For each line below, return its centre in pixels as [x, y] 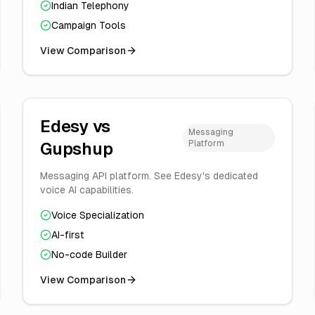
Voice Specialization [98, 215]
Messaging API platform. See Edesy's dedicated [149, 176]
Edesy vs [76, 126]
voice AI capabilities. [87, 190]
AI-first [68, 235]
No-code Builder [89, 255]
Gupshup [77, 149]
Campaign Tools [89, 25]
